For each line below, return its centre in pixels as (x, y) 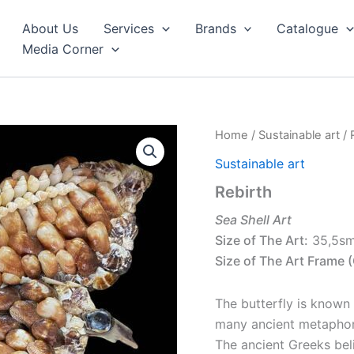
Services (129, 28)
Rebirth (243, 192)
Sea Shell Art (253, 219)
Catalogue (308, 28)
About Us (50, 28)
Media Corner (63, 49)
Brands (215, 28)
